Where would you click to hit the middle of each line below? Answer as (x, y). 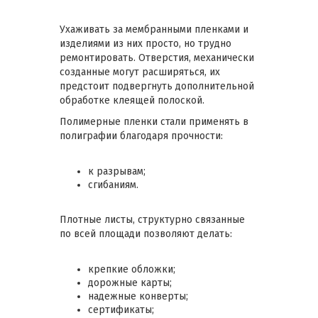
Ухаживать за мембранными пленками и (154, 29)
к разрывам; (117, 171)
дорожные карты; (130, 283)
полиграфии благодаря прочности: (141, 136)
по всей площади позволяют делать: (146, 234)
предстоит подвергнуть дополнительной (157, 86)
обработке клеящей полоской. (132, 100)
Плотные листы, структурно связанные (152, 219)
